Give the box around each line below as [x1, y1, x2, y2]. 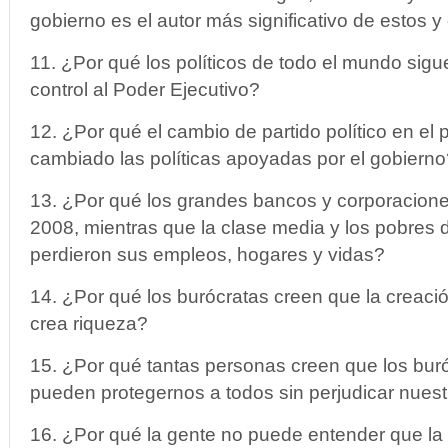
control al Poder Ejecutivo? [30, 79, 260, 100]
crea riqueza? [30, 313, 148, 334]
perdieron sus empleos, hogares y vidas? [30, 244, 385, 265]
